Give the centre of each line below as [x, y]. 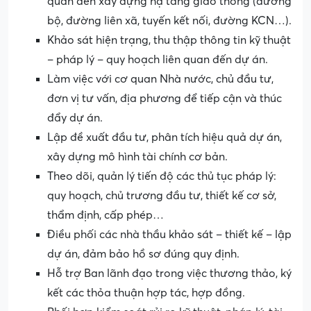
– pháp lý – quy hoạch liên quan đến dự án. [158, 60]
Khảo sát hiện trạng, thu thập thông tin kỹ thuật [169, 41]
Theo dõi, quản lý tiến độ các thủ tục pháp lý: [162, 177]
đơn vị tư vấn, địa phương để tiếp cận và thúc [165, 99]
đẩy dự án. [75, 118]
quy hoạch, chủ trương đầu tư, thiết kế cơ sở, [162, 196]
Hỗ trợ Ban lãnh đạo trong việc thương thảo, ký [169, 274]
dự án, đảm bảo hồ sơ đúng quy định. [143, 254]
